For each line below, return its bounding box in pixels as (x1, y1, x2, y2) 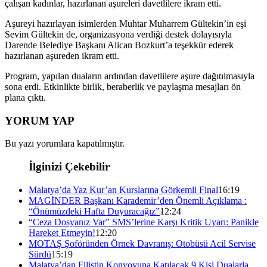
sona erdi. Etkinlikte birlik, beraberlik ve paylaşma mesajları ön (5, 81, 241, 92)
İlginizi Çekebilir (29, 160, 110, 173)
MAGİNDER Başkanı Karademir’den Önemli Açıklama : (29, 195, 247, 206)
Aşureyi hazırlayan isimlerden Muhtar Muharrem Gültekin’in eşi (5, 18, 246, 29)
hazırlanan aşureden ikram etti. (5, 50, 119, 61)
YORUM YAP (5, 114, 74, 127)
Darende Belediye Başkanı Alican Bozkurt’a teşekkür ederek (5, 39, 234, 50)
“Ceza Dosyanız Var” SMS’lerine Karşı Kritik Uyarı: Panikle (29, 216, 259, 227)
